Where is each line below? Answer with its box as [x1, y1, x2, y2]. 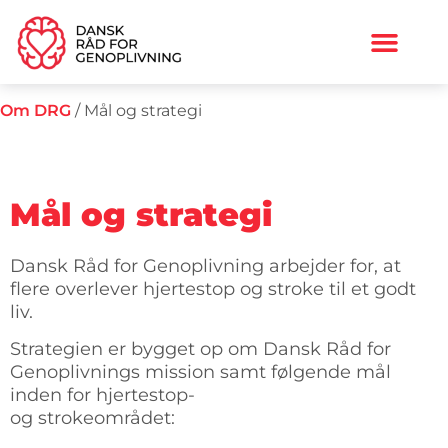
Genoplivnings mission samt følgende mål [10, 361, 391, 384]
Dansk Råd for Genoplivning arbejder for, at [10, 254, 401, 277]
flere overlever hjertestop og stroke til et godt [10, 277, 416, 300]
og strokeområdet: [10, 407, 175, 430]
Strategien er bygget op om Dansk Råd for [10, 338, 391, 361]
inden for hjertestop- [10, 384, 195, 407]
